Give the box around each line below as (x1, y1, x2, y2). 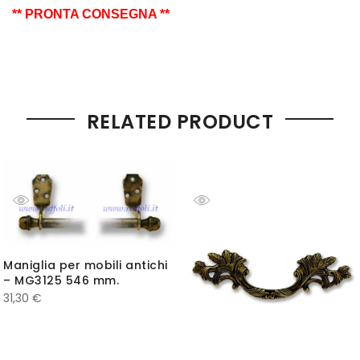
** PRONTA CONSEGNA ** (12, 6, 170, 21)
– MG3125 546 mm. (3, 272, 119, 289)
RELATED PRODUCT (86, 108, 274, 135)
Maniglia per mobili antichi (3, 257, 168, 274)
